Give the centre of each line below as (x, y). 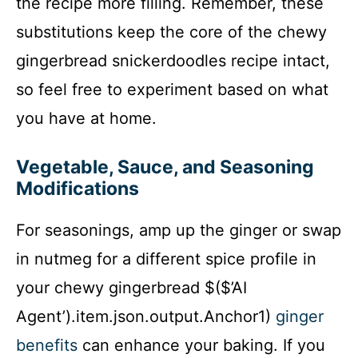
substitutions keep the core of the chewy (171, 32)
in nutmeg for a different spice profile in (166, 259)
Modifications (78, 188)
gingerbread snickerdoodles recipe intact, (173, 60)
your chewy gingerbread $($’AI (131, 287)
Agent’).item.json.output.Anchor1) (146, 316)
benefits (47, 345)
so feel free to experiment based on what (172, 89)
